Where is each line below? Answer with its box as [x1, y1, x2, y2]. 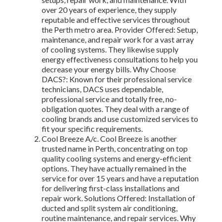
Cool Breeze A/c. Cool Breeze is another [42, 134, 177, 144]
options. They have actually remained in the [42, 164, 186, 173]
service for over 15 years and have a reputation [42, 173, 199, 183]
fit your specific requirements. [42, 124, 143, 134]
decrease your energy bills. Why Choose [42, 64, 176, 74]
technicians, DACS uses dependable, [42, 84, 163, 94]
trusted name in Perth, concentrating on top [42, 144, 188, 154]
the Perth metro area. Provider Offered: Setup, [42, 25, 198, 35]
